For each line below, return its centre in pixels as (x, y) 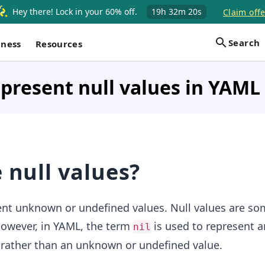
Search (244, 42)
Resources (59, 43)
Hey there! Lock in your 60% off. (75, 12)
